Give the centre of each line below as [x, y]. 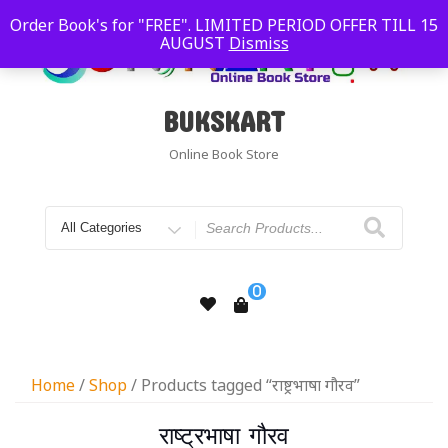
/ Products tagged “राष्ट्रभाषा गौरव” [243, 384]
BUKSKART [224, 121]
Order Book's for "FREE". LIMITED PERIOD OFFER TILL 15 [224, 25]
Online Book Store [224, 153]
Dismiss [258, 43]
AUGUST [194, 43]
